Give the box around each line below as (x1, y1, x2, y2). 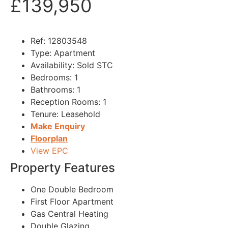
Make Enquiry (31, 121, 85, 132)
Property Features (10, 160, 115, 176)
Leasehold (59, 109, 100, 120)
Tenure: (31, 109, 59, 120)
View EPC (31, 146, 68, 156)
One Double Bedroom (31, 184, 113, 195)
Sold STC (74, 60, 113, 71)
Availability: (31, 60, 74, 71)
